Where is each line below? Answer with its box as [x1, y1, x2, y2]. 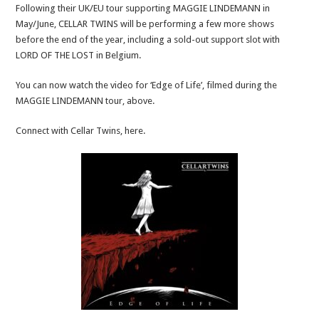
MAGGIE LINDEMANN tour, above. [16, 95, 155, 106]
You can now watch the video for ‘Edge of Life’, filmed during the [16, 79, 278, 90]
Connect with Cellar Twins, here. [16, 125, 146, 136]
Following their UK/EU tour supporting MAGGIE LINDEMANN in [16, 2, 271, 14]
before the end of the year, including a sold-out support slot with [16, 33, 281, 45]
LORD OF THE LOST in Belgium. [16, 49, 142, 61]
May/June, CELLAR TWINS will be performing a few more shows [16, 18, 275, 29]
